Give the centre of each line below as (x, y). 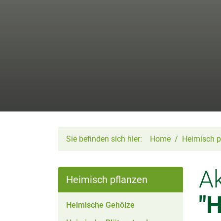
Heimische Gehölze (100, 205)
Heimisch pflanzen (107, 180)
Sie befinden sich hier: (104, 139)
